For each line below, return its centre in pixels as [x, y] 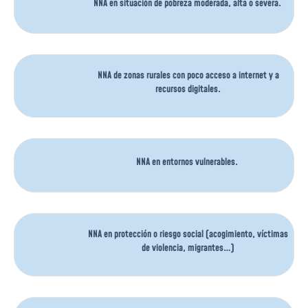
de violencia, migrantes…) [188, 248]
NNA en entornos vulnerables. [188, 162]
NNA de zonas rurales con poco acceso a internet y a [188, 76]
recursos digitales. [188, 89]
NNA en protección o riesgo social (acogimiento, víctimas [188, 234]
